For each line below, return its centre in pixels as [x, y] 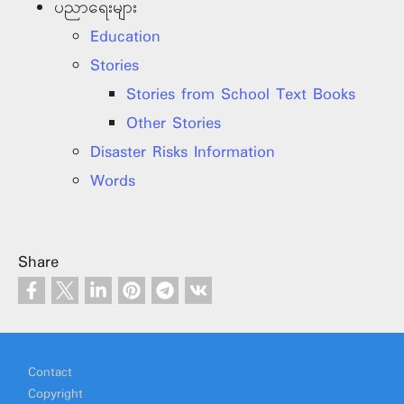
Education [125, 37]
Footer [37, 358]
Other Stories [174, 124]
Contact [50, 373]
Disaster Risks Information [183, 153]
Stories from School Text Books [241, 95]
